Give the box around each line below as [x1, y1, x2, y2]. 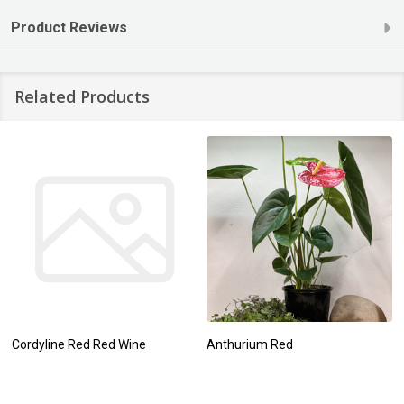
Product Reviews [11, 18, 127, 36]
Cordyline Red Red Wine [12, 336, 146, 352]
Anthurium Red [207, 336, 293, 352]
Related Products [14, 85, 150, 107]
